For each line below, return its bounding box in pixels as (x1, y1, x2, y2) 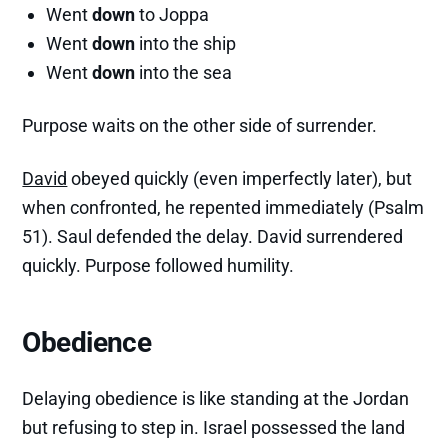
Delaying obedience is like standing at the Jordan (22, 387, 410, 409)
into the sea (135, 61, 233, 83)
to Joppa (135, 3, 210, 25)
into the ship (135, 32, 237, 54)
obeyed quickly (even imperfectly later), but (67, 167, 413, 189)
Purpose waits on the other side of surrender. (22, 114, 378, 136)
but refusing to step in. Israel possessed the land (22, 416, 406, 438)
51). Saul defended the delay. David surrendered (22, 225, 404, 247)
